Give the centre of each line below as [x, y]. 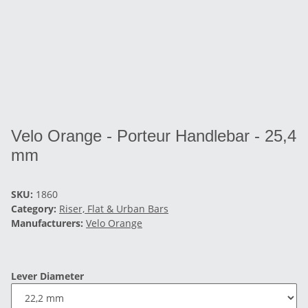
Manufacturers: [47, 223]
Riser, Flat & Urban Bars [114, 209]
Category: [35, 209]
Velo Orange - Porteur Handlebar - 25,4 [154, 136]
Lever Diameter [49, 276]
